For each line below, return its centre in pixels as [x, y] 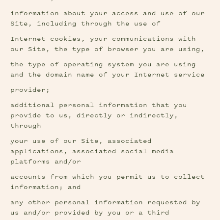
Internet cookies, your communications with [103, 39]
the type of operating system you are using [103, 65]
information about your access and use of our [108, 14]
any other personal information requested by [106, 203]
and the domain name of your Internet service [108, 75]
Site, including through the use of [86, 24]
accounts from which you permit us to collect [108, 177]
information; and [46, 187]
